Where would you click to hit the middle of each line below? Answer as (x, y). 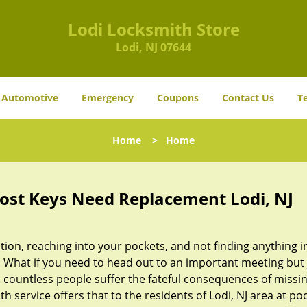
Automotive (30, 98)
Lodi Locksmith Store (153, 29)
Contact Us (248, 98)
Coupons (178, 98)
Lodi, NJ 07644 (153, 47)
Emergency (108, 98)
